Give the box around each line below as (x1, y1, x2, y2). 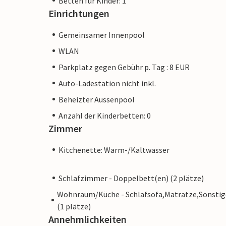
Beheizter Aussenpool (59, 94, 135, 104)
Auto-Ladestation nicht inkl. (59, 78, 156, 88)
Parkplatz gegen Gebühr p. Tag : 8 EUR (59, 62, 190, 72)
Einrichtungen (48, 7, 109, 20)
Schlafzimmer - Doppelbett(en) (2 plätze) (59, 173, 204, 183)
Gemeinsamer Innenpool (59, 29, 145, 40)
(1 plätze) (56, 201, 91, 211)
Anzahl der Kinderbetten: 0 (59, 110, 151, 121)
